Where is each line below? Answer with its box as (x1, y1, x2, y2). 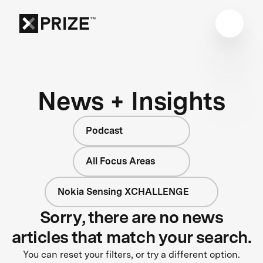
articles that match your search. (11, 227, 252, 247)
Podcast (86, 124, 123, 136)
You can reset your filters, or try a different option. (23, 248, 240, 260)
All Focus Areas (86, 155, 155, 167)
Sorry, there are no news (39, 207, 224, 227)
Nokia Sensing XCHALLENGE (58, 186, 190, 197)
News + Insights (38, 85, 225, 116)
